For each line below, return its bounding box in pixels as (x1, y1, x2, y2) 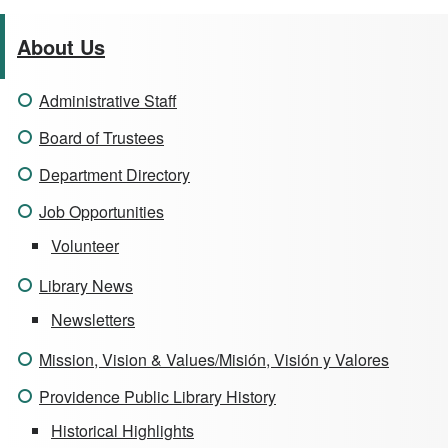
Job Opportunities (39, 200, 164, 224)
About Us (17, 32, 105, 62)
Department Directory (39, 163, 190, 187)
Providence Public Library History (39, 385, 276, 409)
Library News (39, 274, 133, 298)
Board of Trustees (39, 126, 164, 150)
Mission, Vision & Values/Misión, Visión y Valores (39, 348, 389, 372)
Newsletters (51, 308, 135, 332)
